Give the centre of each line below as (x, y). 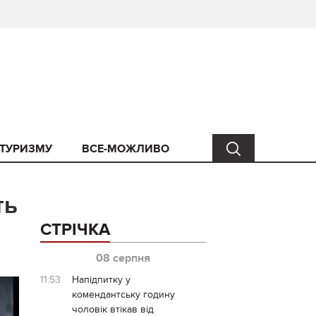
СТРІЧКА (75, 230)
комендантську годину (123, 294)
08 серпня (123, 258)
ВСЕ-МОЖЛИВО (126, 149)
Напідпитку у (101, 280)
